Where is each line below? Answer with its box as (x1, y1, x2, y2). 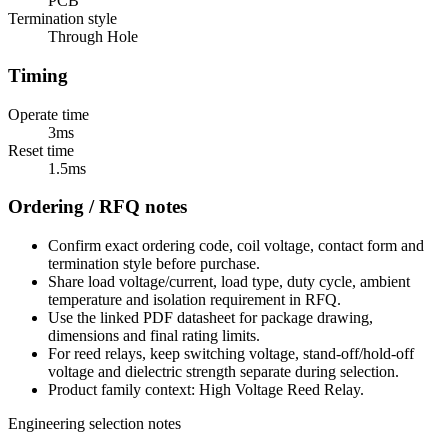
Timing (8, 64, 68, 86)
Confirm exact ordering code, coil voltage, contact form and (48, 236, 424, 254)
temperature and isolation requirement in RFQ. (48, 290, 341, 308)
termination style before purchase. (48, 254, 260, 272)
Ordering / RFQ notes (8, 196, 187, 218)
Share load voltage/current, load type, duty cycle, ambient (48, 272, 410, 290)
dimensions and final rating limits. (48, 326, 260, 344)
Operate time (8, 105, 89, 123)
